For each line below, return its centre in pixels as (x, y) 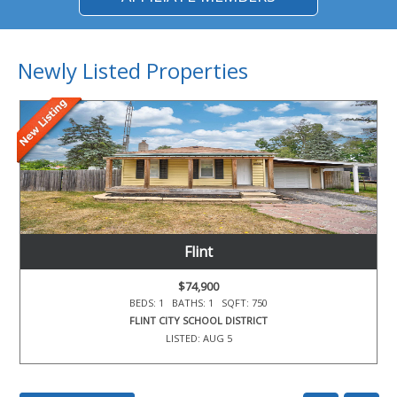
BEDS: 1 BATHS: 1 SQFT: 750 (198, 303)
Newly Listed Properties (133, 71)
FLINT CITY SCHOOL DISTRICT (198, 321)
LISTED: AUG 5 (198, 339)
